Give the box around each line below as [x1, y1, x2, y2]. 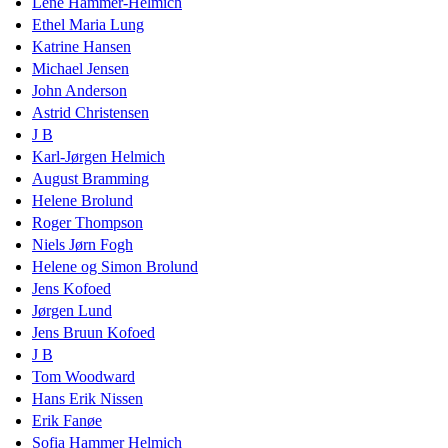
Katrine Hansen [32, 37, 131, 55]
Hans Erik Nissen [32, 389, 143, 407]
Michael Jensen [32, 59, 129, 77]
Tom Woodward [32, 367, 135, 385]
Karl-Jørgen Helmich [32, 147, 165, 165]
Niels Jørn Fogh [32, 235, 133, 253]
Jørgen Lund [32, 301, 112, 319]
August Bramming [32, 169, 149, 187]
